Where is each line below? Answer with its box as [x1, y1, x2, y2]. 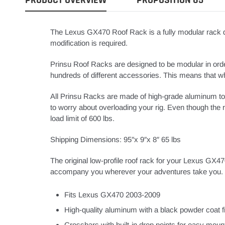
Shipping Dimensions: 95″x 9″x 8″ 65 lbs [50, 135, 181, 144]
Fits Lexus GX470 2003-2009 [64, 190, 160, 199]
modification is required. [50, 38, 128, 47]
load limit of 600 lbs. [50, 114, 115, 123]
